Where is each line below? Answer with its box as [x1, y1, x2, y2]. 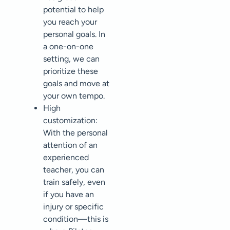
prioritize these [43, 66, 98, 76]
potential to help [43, 5, 104, 15]
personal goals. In [43, 29, 105, 40]
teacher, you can [43, 165, 104, 175]
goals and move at [43, 79, 109, 89]
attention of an [43, 140, 98, 150]
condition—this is [43, 214, 108, 224]
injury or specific [43, 202, 104, 212]
